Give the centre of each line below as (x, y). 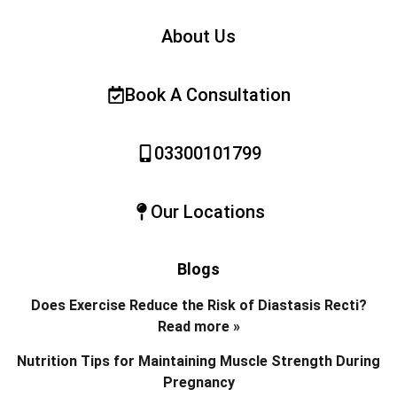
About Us (198, 36)
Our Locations (207, 211)
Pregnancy (198, 382)
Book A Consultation (207, 94)
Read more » (198, 326)
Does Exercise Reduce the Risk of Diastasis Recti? (198, 305)
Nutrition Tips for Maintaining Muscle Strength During (198, 361)
